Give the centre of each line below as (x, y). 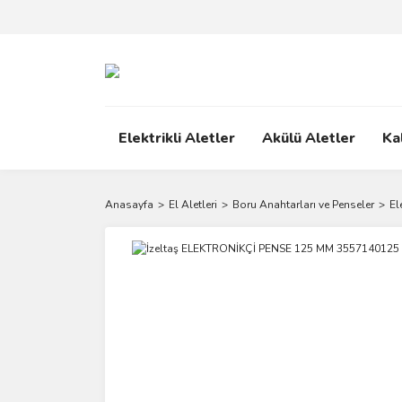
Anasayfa (129, 205)
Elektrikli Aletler (177, 138)
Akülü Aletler (309, 138)
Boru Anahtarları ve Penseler (303, 205)
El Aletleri (193, 205)
